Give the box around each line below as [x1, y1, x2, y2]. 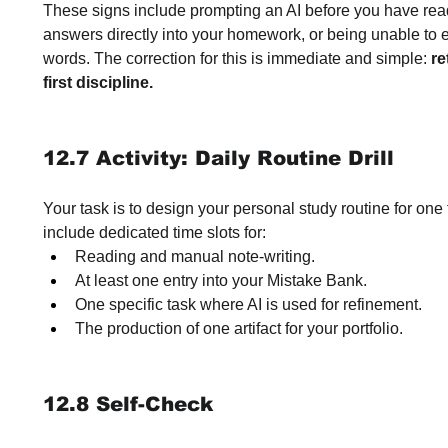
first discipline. [43, 74, 153, 91]
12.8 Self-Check [43, 393, 213, 415]
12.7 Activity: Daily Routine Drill [43, 147, 394, 169]
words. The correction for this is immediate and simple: [43, 50, 431, 67]
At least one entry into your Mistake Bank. [75, 272, 367, 289]
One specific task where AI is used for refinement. [75, 296, 422, 313]
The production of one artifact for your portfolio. [75, 320, 403, 337]
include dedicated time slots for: [43, 224, 266, 241]
